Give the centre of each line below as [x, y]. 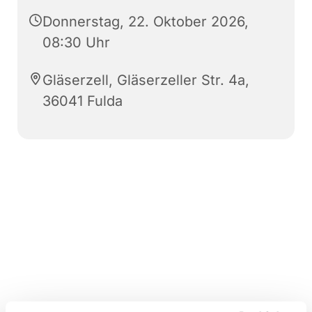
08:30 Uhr [76, 42]
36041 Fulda [83, 101]
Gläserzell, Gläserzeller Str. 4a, [146, 80]
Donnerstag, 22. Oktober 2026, [146, 21]
